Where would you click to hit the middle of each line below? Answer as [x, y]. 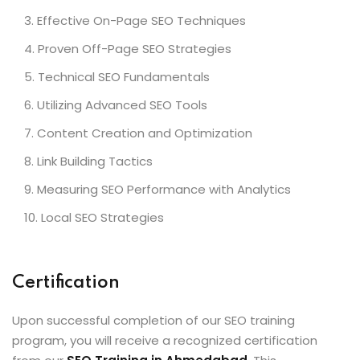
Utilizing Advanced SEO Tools [122, 105]
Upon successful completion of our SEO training [153, 320]
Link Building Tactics [95, 161]
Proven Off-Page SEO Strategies [135, 49]
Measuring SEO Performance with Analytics [164, 189]
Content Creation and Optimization [145, 133]
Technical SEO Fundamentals [124, 77]
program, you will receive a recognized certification [165, 340]
